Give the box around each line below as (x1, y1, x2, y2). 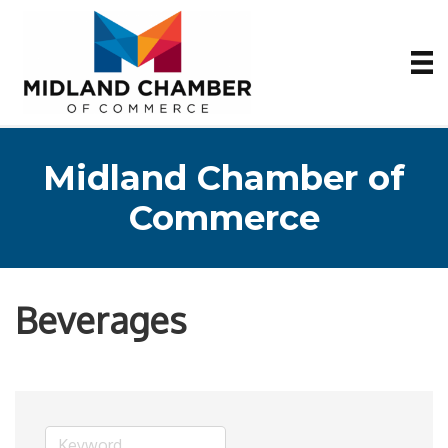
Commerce (128, 197, 320, 239)
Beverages (15, 297, 187, 342)
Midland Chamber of (43, 157, 405, 199)
